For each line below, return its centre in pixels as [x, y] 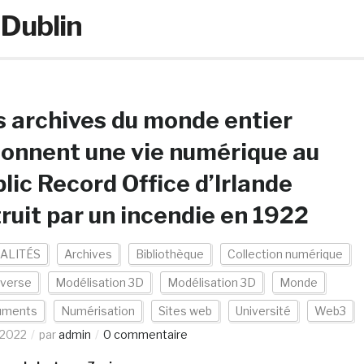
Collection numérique [285, 254]
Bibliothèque [169, 254]
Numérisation [97, 311]
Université [263, 311]
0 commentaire [145, 334]
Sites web [185, 311]
